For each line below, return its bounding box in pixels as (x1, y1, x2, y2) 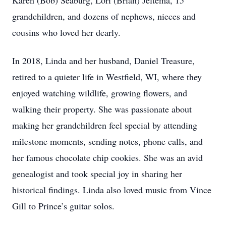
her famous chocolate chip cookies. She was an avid (12, 151, 203, 163)
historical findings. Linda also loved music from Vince (12, 184, 211, 196)
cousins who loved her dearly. (12, 26, 121, 38)
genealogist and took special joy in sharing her (12, 167, 182, 180)
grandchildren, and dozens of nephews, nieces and (12, 10, 196, 22)
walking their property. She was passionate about (12, 103, 192, 115)
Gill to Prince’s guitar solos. (12, 200, 115, 212)
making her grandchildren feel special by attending (12, 119, 197, 131)
